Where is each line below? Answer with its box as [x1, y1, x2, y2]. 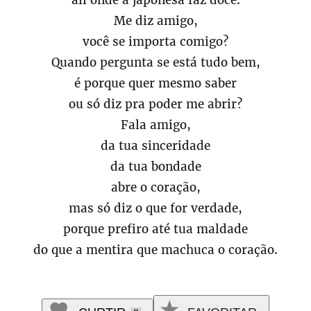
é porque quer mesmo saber [74, 76, 237, 91]
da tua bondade [110, 159, 201, 174]
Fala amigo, [120, 117, 191, 133]
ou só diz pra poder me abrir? [69, 96, 242, 112]
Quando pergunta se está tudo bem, [51, 55, 260, 70]
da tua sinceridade [101, 138, 210, 153]
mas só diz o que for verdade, [69, 201, 242, 216]
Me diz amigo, [113, 13, 198, 28]
